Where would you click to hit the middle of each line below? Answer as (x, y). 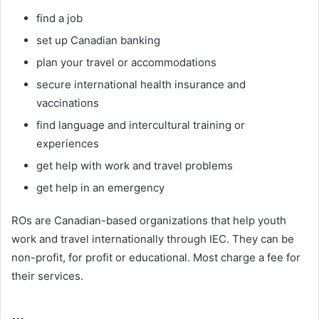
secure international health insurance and (141, 84)
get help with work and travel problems (135, 165)
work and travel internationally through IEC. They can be (153, 239)
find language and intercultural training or (141, 125)
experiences (68, 143)
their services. (47, 276)
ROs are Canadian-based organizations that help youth (149, 220)
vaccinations (68, 103)
